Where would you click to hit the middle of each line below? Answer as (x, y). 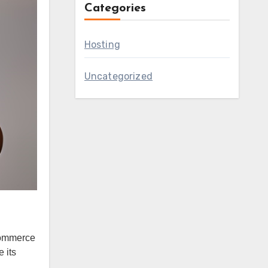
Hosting (102, 45)
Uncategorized (118, 76)
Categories (115, 8)
